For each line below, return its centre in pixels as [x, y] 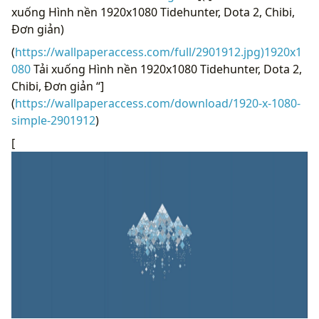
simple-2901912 [53, 120]
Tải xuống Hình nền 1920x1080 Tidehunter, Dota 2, [166, 69]
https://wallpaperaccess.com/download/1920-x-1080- [158, 103]
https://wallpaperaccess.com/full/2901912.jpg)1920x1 [158, 52]
